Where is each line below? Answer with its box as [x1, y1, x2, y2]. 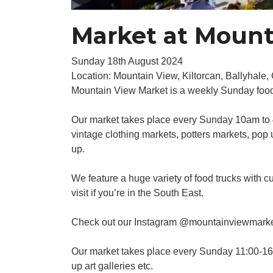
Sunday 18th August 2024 [71, 56, 183, 66]
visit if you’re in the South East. [71, 188, 204, 198]
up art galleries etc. [71, 261, 153, 271]
